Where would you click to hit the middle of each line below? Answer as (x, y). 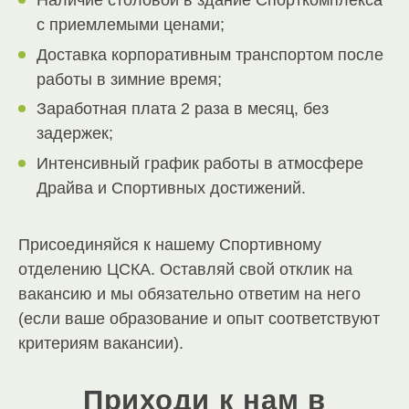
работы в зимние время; (129, 79)
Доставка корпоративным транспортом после (210, 54)
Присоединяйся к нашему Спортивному (170, 244)
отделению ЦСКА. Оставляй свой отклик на (185, 269)
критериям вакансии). (101, 343)
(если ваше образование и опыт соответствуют (199, 318)
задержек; (75, 134)
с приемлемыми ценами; (131, 25)
